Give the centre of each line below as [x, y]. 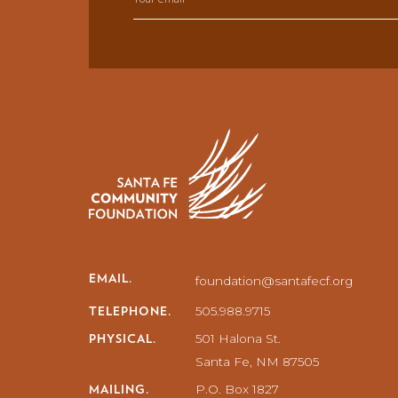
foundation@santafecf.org [274, 280]
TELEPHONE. [130, 310]
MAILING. [119, 389]
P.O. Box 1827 [237, 389]
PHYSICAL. [123, 338]
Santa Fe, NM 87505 [257, 361]
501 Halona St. [238, 338]
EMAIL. [111, 278]
